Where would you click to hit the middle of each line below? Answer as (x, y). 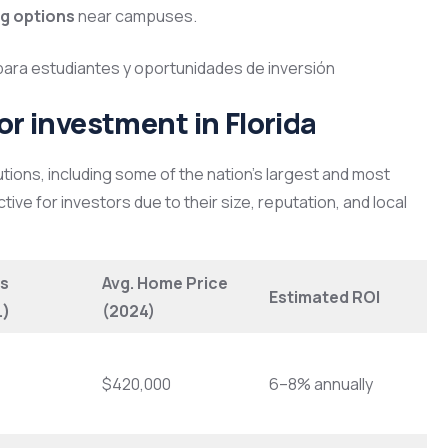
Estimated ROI (324, 297)
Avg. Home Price (165, 283)
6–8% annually (321, 384)
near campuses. (136, 16)
